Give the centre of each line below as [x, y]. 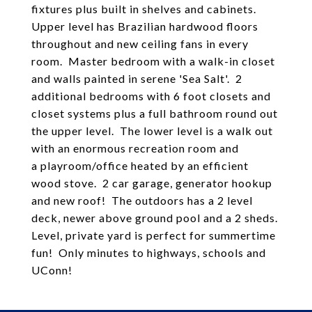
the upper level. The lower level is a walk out [152, 131]
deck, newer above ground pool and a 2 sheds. [156, 218]
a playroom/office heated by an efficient [140, 165]
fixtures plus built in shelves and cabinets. [145, 9]
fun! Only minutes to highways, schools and [149, 252]
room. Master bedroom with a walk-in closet [153, 61]
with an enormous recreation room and [135, 148]
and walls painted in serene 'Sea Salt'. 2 [137, 78]
